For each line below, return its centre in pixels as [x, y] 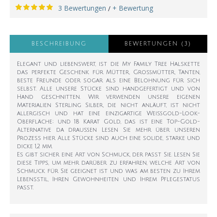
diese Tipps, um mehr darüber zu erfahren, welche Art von [108, 163]
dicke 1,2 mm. [35, 146]
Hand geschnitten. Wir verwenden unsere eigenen [108, 97]
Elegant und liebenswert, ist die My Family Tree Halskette [108, 64]
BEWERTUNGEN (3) [158, 44]
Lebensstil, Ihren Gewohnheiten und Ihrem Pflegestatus [108, 179]
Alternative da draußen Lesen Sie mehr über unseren [108, 130]
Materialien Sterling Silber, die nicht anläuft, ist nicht [108, 105]
